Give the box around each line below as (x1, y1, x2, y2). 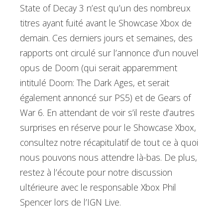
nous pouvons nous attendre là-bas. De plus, (20, 151, 197, 164)
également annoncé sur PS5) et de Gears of (20, 92, 191, 104)
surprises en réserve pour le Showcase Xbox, (20, 121, 196, 134)
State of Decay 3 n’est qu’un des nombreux (20, 2, 191, 14)
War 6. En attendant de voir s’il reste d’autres (20, 107, 195, 119)
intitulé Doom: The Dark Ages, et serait (20, 77, 169, 89)
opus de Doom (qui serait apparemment (20, 62, 177, 74)
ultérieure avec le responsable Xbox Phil (20, 181, 176, 194)
